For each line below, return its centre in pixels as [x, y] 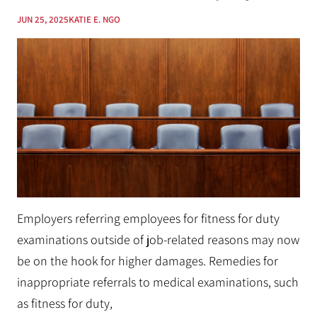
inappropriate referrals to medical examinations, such [158, 282]
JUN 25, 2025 [43, 20]
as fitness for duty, [65, 304]
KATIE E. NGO [94, 20]
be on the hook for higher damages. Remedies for [148, 261]
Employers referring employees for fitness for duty [148, 219]
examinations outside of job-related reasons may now [158, 240]
